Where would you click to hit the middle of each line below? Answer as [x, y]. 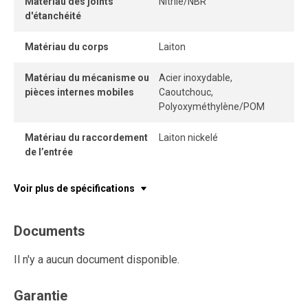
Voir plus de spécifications [74, 188]
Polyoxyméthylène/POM [212, 107]
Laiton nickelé [188, 137]
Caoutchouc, [186, 92]
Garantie [41, 296]
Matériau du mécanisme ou [87, 78]
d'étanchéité [53, 16]
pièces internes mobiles [79, 92]
